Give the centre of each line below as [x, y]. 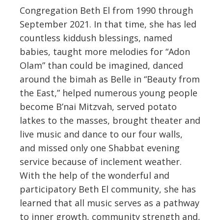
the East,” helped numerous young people [109, 93]
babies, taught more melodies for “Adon [105, 51]
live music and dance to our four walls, [101, 134]
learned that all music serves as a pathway [110, 203]
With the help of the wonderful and [95, 175]
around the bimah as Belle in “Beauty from [110, 79]
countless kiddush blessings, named [96, 38]
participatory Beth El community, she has [108, 189]
